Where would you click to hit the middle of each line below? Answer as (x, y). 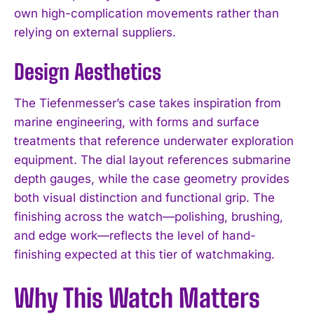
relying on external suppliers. (95, 32)
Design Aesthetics (88, 71)
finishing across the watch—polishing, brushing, (149, 216)
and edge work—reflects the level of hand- (135, 235)
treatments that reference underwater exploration (154, 141)
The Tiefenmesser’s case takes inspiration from (148, 103)
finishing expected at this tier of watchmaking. (144, 254)
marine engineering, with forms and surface (137, 122)
